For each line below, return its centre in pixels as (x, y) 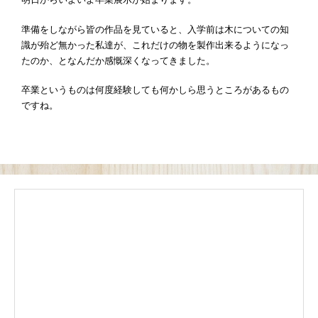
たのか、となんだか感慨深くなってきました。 (118, 60)
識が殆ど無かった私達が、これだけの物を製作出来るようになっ (155, 45)
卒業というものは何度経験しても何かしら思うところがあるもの (155, 90)
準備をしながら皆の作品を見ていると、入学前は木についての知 (155, 29)
